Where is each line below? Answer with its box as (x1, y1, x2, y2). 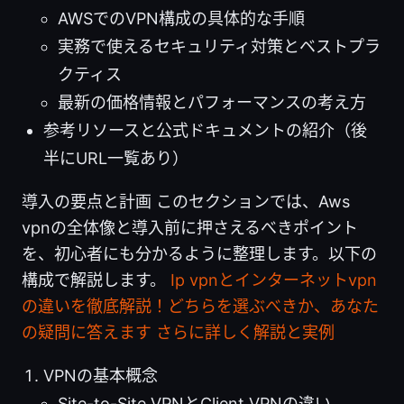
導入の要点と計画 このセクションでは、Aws (22, 191, 350, 211)
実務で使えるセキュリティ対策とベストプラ (58, 36, 381, 56)
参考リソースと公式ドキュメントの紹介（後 (43, 120, 367, 140)
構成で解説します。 (22, 270, 170, 289)
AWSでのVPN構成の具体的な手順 (58, 8, 305, 28)
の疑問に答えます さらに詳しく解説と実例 (22, 322, 335, 342)
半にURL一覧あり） (43, 148, 188, 168)
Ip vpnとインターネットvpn (170, 270, 377, 289)
